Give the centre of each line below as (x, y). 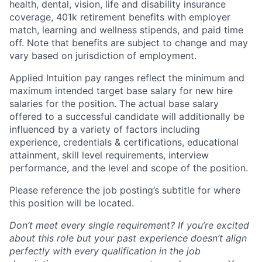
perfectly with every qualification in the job (105, 251)
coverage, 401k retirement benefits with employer (120, 17)
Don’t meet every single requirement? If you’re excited (129, 225)
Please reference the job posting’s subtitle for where (125, 190)
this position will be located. (72, 203)
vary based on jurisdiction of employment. (103, 55)
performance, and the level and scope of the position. (129, 168)
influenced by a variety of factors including (105, 129)
